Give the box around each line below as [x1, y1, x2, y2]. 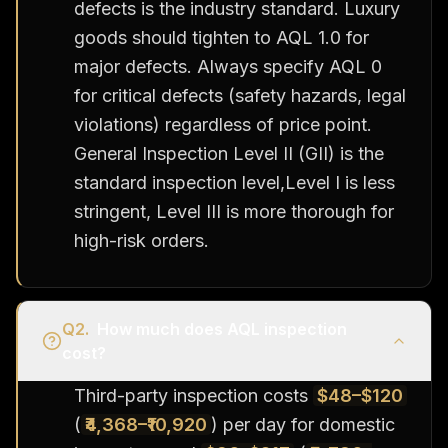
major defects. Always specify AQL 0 [74, 55, 382, 77]
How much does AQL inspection [97, 318, 347, 339]
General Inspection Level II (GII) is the [74, 142, 384, 164]
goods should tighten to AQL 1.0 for [74, 26, 369, 48]
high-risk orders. [74, 229, 209, 251]
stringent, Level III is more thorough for [74, 200, 394, 222]
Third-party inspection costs [74, 384, 313, 406]
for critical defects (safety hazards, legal [74, 84, 406, 106]
